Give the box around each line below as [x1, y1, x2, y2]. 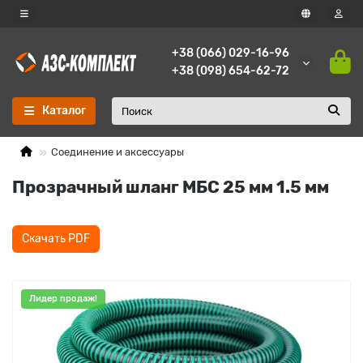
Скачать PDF [22, 232, 90, 246]
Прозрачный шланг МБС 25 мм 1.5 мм [12, 177, 329, 197]
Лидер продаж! [29, 293, 97, 304]
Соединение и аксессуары [51, 146, 184, 158]
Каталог [41, 104, 86, 117]
